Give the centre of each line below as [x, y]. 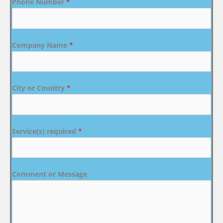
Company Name [41, 45]
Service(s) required [45, 131]
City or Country [39, 88]
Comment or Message [50, 174]
